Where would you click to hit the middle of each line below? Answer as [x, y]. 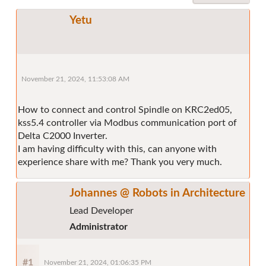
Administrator [99, 227]
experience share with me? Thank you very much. [120, 162]
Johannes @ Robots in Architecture [157, 193]
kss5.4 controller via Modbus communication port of [127, 123]
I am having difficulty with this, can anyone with [117, 149]
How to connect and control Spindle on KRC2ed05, [125, 110]
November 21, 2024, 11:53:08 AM [75, 79]
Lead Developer [102, 210]
